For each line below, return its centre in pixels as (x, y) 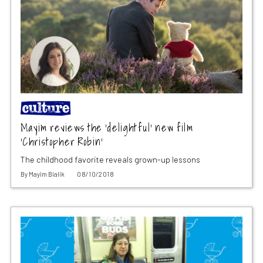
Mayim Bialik (46, 174)
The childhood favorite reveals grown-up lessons (110, 160)
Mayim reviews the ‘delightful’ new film (107, 128)
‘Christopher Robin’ (62, 142)
